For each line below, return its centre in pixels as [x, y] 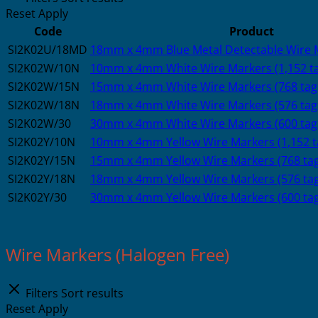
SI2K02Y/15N [42, 160]
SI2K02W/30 [39, 123]
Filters [43, 293]
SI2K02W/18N [44, 105]
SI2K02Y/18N [42, 179]
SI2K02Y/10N [42, 142]
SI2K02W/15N [44, 86]
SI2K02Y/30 [37, 197]
